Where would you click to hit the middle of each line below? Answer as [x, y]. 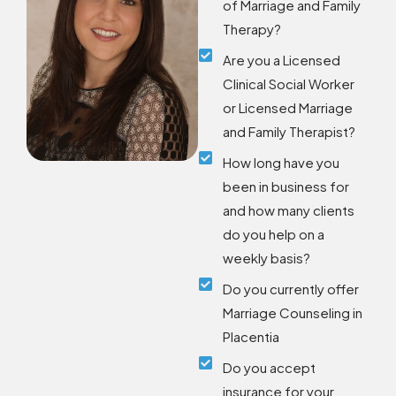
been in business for [286, 186]
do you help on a [274, 233]
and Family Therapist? [289, 131]
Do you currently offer [291, 288]
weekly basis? [267, 257]
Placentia [251, 336]
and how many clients [289, 209]
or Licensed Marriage [288, 107]
